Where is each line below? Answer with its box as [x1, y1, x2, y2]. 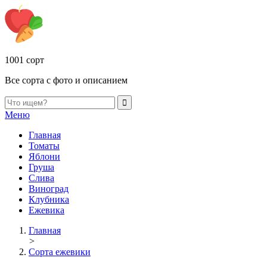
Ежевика [29, 205, 64, 215]
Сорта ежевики [29, 247, 91, 257]
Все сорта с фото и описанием [5, 75, 128, 85]
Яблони [29, 151, 60, 162]
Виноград [29, 184, 69, 194]
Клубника [29, 194, 69, 204]
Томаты [29, 141, 60, 151]
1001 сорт [5, 55, 44, 65]
